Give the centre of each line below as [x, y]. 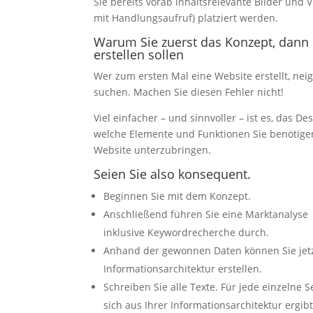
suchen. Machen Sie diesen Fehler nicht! [189, 92]
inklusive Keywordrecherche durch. [187, 233]
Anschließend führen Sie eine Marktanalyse [206, 214]
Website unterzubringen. [153, 150]
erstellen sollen [139, 55]
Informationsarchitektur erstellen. [183, 269]
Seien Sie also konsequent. [173, 174]
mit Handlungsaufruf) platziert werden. [186, 18]
